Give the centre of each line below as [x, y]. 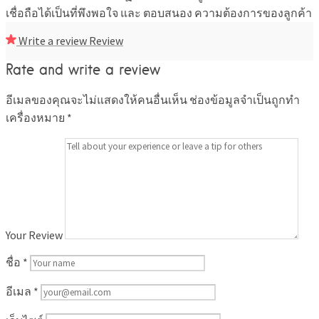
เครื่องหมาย [36, 118]
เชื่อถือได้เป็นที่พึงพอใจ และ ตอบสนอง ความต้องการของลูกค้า [159, 12]
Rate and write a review [83, 69]
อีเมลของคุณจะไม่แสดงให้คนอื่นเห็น [96, 100]
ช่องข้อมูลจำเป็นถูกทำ [245, 100]
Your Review [34, 235]
